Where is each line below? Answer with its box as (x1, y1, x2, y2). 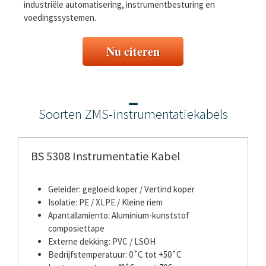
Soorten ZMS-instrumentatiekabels (38, 105, 228, 123)
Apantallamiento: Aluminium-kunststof (48, 210, 189, 221)
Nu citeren (106, 43, 160, 61)
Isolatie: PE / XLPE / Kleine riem (48, 197, 163, 208)
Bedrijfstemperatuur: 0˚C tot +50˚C (48, 249, 182, 261)
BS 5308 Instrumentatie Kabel (31, 148, 180, 164)
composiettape (48, 223, 104, 235)
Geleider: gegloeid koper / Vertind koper (48, 183, 195, 195)
